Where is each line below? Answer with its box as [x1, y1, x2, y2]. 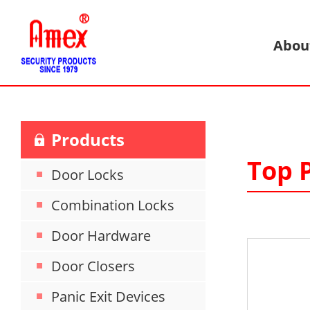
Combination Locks [51, 196, 174, 215]
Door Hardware [51, 226, 151, 245]
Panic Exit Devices [51, 287, 165, 306]
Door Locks [51, 165, 124, 184]
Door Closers [51, 257, 135, 275]
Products [51, 128, 125, 151]
